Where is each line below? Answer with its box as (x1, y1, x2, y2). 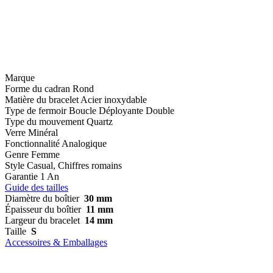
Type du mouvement (5, 116, 84, 127)
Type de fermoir (5, 105, 66, 116)
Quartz (87, 116, 113, 127)
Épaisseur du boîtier (5, 204, 81, 214)
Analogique (62, 138, 107, 149)
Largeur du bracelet (5, 214, 80, 225)
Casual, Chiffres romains (27, 160, 122, 171)
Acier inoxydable (80, 94, 147, 105)
